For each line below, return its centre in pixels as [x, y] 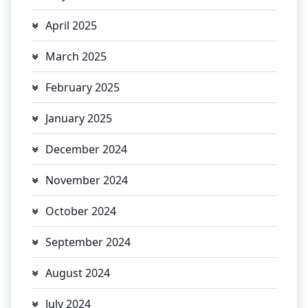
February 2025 [82, 87]
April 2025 [71, 25]
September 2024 [88, 242]
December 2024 [86, 149]
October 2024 [81, 211]
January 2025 [79, 118]
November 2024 [87, 180]
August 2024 [78, 273]
